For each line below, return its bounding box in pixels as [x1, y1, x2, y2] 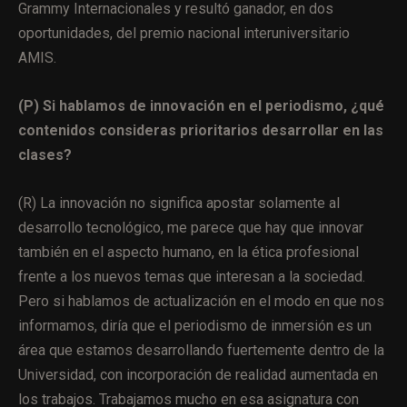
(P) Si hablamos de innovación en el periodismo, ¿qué [18, 96, 384, 114]
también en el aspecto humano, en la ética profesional [18, 243, 359, 261]
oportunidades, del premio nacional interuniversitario [18, 24, 350, 42]
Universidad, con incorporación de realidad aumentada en [18, 365, 378, 383]
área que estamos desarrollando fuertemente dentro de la [18, 341, 384, 359]
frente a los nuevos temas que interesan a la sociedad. [18, 267, 365, 285]
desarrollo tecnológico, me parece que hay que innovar [18, 218, 363, 236]
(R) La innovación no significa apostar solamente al [18, 194, 340, 212]
